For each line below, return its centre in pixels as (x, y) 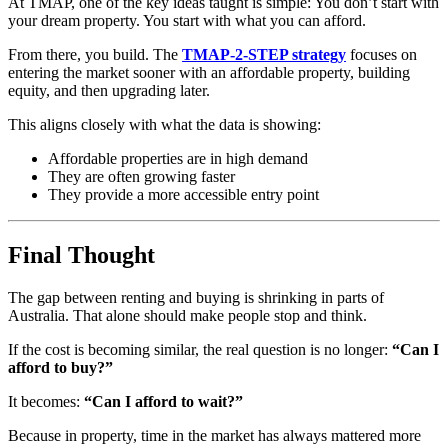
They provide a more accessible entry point (183, 195)
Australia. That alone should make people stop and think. (187, 315)
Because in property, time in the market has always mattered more (214, 435)
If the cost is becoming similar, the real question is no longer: (200, 349)
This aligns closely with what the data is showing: (164, 125)
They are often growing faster (141, 177)
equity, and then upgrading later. (109, 91)
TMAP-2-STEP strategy (264, 55)
